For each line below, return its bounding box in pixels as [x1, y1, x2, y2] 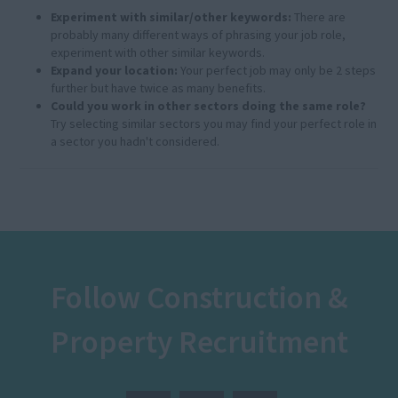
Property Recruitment [50, 322, 348, 362]
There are [291, 9, 346, 25]
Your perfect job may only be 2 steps [178, 62, 377, 78]
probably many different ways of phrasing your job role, [51, 27, 346, 43]
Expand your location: [51, 62, 179, 78]
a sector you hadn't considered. [51, 133, 220, 149]
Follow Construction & [50, 278, 348, 317]
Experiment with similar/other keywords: [51, 9, 292, 25]
